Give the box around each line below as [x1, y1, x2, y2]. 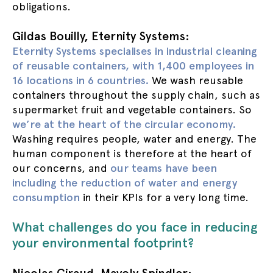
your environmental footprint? [12, 235, 194, 250]
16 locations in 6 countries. [12, 74, 149, 87]
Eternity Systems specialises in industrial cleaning [12, 44, 257, 57]
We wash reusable [149, 74, 243, 87]
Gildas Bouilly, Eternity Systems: [12, 29, 190, 43]
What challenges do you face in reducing [12, 219, 258, 235]
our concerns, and [12, 161, 110, 174]
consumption [12, 191, 80, 204]
